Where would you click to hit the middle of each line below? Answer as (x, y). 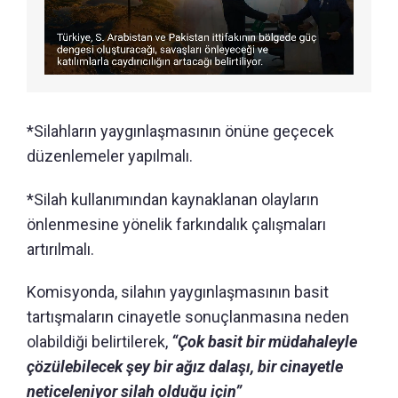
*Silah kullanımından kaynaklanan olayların (173, 199)
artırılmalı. (60, 249)
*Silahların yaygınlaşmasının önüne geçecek (180, 131)
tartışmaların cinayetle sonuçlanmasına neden (188, 316)
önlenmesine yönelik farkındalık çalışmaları (176, 224)
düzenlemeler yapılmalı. (110, 155)
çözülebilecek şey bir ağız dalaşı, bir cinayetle (185, 366)
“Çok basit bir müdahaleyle (264, 341)
